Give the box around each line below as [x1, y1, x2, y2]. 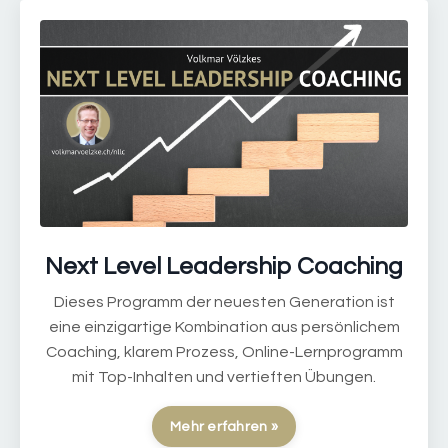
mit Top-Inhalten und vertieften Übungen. [72, 369, 376, 386]
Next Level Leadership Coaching [45, 254, 403, 280]
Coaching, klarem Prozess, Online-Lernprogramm [45, 344, 403, 361]
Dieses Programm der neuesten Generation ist [53, 294, 395, 311]
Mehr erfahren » [170, 419, 278, 435]
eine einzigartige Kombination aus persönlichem [48, 319, 400, 336]
